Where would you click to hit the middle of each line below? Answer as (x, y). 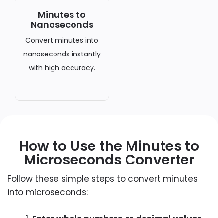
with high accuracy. (62, 68)
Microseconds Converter (109, 160)
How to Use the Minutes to (109, 146)
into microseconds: (47, 192)
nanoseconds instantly (62, 54)
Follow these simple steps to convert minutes (102, 179)
